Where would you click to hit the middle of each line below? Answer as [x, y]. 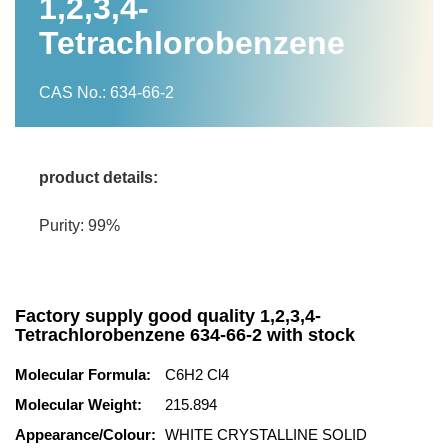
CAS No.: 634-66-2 [106, 92]
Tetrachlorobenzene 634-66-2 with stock [185, 335]
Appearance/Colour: [85, 434]
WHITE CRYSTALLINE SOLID [268, 434]
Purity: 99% [79, 225]
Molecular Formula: [83, 374]
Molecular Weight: [78, 404]
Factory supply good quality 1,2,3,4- [168, 316]
